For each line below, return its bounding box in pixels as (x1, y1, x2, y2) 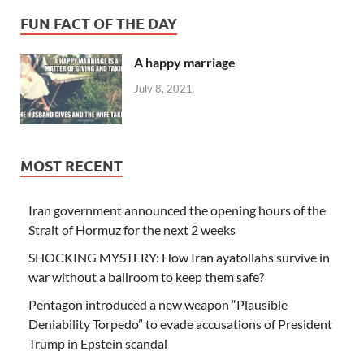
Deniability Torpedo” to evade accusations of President (28, 316, 332, 332)
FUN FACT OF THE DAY (20, 15, 177, 33)
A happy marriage (134, 54, 236, 71)
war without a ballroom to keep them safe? (28, 269, 264, 285)
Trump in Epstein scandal (28, 336, 167, 352)
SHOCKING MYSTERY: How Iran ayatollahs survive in (28, 249, 330, 266)
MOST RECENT (20, 158, 123, 175)
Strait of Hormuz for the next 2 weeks (28, 222, 236, 238)
